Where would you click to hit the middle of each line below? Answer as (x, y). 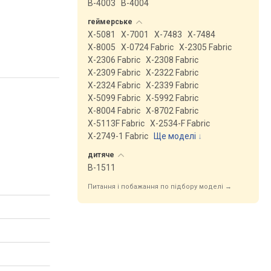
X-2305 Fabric (205, 47)
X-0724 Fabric (147, 47)
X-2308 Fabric (172, 60)
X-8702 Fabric (172, 111)
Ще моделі (175, 136)
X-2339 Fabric (172, 85)
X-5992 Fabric (172, 98)
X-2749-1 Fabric (118, 136)
